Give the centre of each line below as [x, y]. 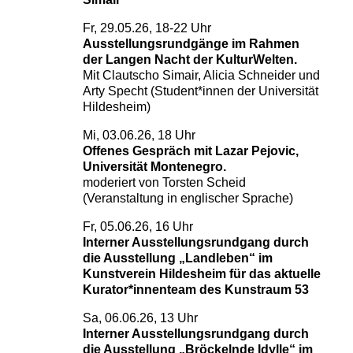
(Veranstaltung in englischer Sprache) [188, 198]
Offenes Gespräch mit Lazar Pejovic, [190, 151]
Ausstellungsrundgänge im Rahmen [191, 44]
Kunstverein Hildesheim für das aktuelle [201, 274]
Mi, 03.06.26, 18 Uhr [139, 135]
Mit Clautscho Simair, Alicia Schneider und [201, 75]
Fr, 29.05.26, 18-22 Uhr [147, 28]
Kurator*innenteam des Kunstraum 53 [195, 290]
